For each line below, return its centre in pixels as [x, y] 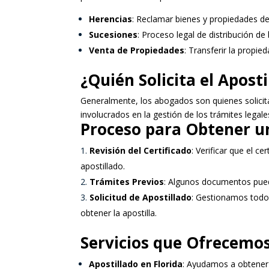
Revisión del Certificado [141, 150]
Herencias [111, 19]
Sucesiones [113, 35]
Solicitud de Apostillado [141, 197]
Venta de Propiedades [137, 50]
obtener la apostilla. [119, 213]
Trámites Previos [127, 182]
